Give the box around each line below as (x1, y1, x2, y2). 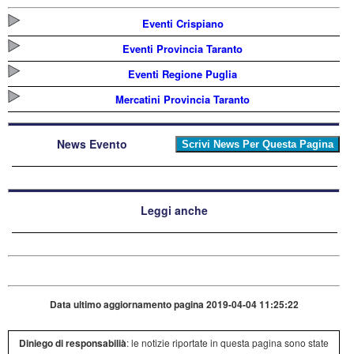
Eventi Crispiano (141, 16, 224, 32)
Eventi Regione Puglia (128, 66, 238, 82)
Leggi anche (140, 202, 208, 219)
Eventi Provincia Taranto (122, 41, 243, 57)
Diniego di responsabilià (19, 336, 127, 351)
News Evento (56, 136, 127, 153)
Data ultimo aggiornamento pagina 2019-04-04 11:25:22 (49, 297, 299, 312)
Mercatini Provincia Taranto (115, 92, 250, 107)
